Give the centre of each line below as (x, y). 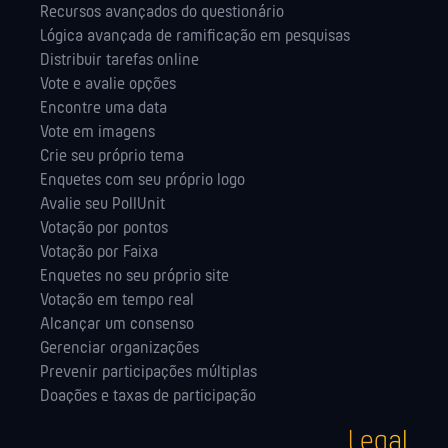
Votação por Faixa (99, 253)
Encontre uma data (103, 109)
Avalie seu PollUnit (102, 205)
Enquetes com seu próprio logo (142, 181)
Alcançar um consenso (117, 325)
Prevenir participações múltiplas (148, 373)
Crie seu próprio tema (112, 157)
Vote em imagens (97, 133)
